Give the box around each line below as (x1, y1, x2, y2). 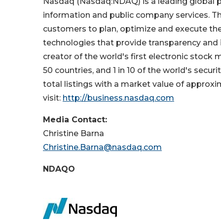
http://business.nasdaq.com (63, 93, 174, 103)
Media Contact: (43, 115, 156, 124)
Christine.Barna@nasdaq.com (43, 143, 162, 152)
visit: (43, 93, 63, 103)
